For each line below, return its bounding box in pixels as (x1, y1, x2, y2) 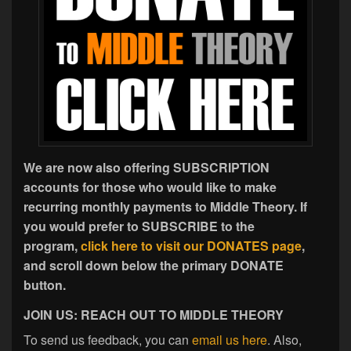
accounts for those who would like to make (24, 178, 277, 197)
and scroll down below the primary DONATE (24, 256, 284, 275)
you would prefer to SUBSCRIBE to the (24, 217, 255, 236)
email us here (192, 331, 267, 349)
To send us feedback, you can (24, 331, 192, 349)
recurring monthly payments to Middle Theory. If (24, 197, 307, 216)
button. (24, 276, 69, 295)
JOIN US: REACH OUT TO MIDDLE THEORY (24, 306, 284, 324)
